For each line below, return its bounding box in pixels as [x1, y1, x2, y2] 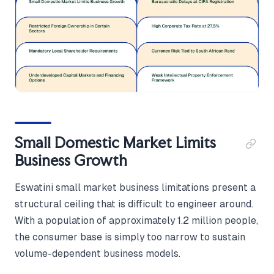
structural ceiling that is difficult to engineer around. [15, 198, 253, 209]
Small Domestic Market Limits [15, 133, 216, 152]
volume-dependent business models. [15, 248, 180, 259]
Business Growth [15, 150, 127, 169]
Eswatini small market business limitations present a [15, 182, 256, 193]
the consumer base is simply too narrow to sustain [15, 231, 245, 242]
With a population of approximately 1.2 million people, [15, 215, 258, 226]
